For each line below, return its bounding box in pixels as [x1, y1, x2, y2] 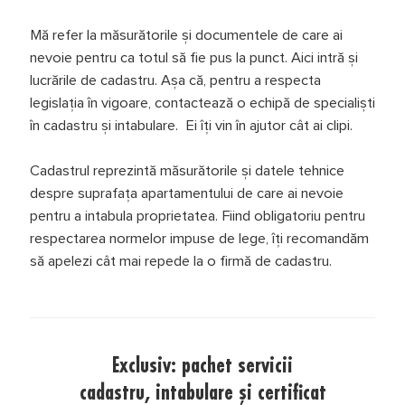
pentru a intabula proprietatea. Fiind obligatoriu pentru [29, 208, 365, 223]
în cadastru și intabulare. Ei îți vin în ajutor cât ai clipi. [29, 118, 353, 134]
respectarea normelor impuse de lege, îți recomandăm [29, 231, 369, 246]
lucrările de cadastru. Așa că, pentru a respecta [29, 73, 321, 89]
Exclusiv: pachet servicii [112, 350, 293, 381]
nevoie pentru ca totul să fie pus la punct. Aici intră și [29, 51, 358, 66]
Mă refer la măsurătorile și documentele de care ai [29, 28, 343, 43]
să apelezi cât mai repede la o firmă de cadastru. [29, 253, 332, 268]
